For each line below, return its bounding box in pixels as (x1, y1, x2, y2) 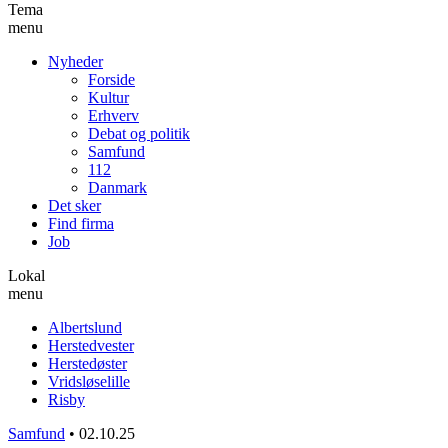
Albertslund (48, 318, 122, 336)
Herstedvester (48, 336, 134, 354)
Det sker (48, 196, 101, 214)
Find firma (48, 214, 114, 232)
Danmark (88, 178, 147, 196)
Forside (88, 70, 135, 88)
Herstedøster (48, 354, 127, 372)
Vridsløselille (48, 372, 130, 390)
